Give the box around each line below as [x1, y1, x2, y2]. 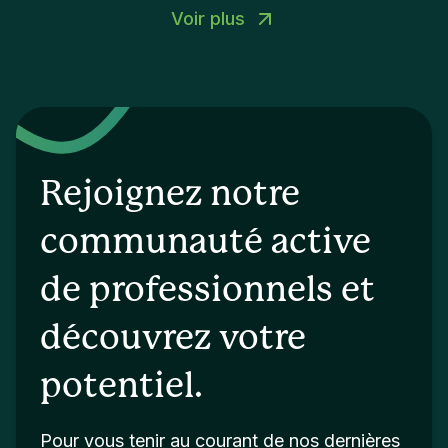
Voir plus [171, 7, 245, 29]
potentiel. [40, 368, 203, 404]
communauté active [40, 224, 371, 260]
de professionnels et [40, 272, 375, 308]
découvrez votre [40, 320, 306, 356]
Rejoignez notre [40, 176, 300, 212]
